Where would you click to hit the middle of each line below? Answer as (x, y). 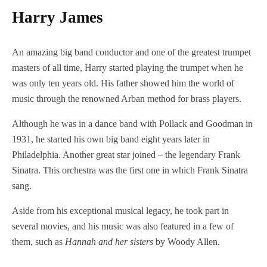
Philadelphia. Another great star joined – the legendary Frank (126, 155)
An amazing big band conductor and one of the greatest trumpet (131, 52)
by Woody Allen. (188, 242)
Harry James (58, 18)
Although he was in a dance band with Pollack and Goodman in (132, 124)
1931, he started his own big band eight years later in (111, 139)
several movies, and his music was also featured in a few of (123, 226)
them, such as (38, 242)
